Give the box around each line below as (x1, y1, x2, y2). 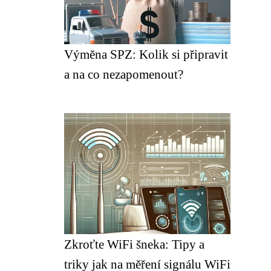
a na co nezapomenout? (64, 67, 183, 81)
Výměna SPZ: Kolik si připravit (64, 47, 228, 61)
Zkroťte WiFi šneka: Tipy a (64, 237, 204, 251)
